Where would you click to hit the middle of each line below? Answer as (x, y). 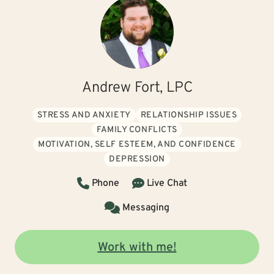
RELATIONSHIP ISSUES (189, 115)
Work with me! (137, 248)
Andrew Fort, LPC (137, 88)
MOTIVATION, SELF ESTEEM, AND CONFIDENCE (137, 145)
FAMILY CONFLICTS (137, 130)
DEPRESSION (137, 159)
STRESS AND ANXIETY (84, 115)
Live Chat (167, 183)
